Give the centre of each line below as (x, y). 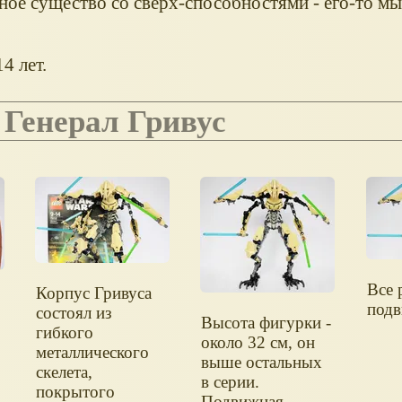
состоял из (74, 313)
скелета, (64, 372)
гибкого (64, 333)
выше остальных (262, 363)
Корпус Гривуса (93, 293)
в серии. (231, 382)
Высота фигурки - (267, 323)
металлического (92, 353)
